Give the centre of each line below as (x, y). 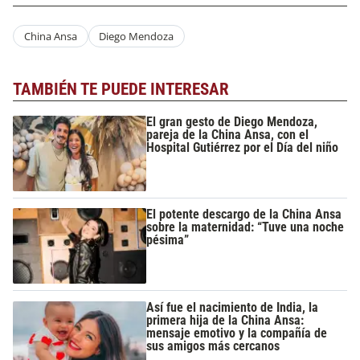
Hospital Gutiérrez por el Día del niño (243, 148)
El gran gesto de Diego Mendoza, (232, 122)
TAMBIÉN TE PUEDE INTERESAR (121, 89)
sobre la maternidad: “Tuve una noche (245, 227)
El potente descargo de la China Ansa (244, 215)
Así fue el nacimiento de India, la (233, 307)
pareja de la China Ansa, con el (228, 135)
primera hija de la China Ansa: (225, 320)
